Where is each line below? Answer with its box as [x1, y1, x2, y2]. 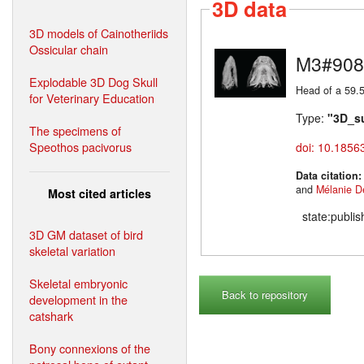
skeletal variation [29, 241, 115, 259]
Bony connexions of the [29, 339, 150, 357]
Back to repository [222, 286, 308, 302]
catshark [29, 306, 73, 324]
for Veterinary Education [29, 89, 154, 106]
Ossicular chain [29, 40, 108, 58]
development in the [29, 290, 128, 308]
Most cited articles [48, 184, 151, 201]
